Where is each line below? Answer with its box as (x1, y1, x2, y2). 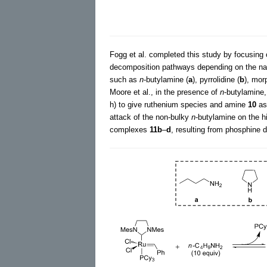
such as (110, 74, 139, 84)
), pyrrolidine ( (193, 74, 240, 84)
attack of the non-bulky (110, 112, 191, 122)
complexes (110, 125, 150, 134)
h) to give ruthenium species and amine (110, 100, 248, 109)
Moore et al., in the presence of (110, 87, 220, 97)
